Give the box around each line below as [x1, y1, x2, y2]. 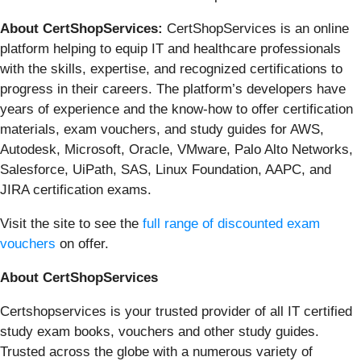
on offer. [56, 235, 109, 251]
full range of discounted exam [143, 215, 320, 231]
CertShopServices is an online [167, 20, 349, 36]
